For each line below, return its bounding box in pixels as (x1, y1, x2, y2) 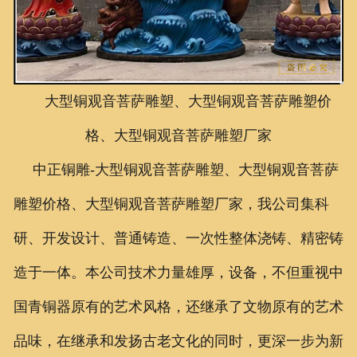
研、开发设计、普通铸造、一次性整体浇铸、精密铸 (13, 229, 343, 246)
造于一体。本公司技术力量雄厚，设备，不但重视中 (13, 264, 343, 280)
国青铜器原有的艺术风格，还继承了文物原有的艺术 (13, 298, 343, 315)
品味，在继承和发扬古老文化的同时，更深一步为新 (13, 332, 343, 349)
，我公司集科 (242, 195, 329, 212)
